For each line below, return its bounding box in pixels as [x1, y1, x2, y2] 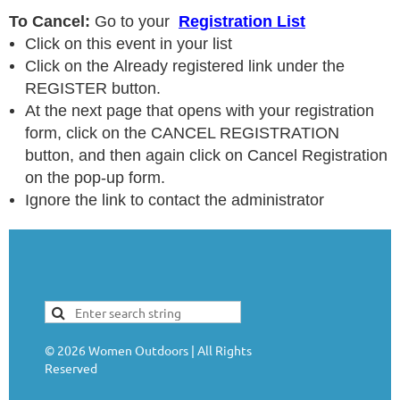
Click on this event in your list [25, 35, 232, 54]
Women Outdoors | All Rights [86, 342, 252, 359]
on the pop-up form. [25, 169, 165, 187]
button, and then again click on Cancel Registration [25, 146, 387, 165]
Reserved [45, 360, 105, 377]
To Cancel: [9, 12, 90, 31]
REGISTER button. [25, 79, 161, 98]
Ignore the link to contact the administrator [25, 191, 324, 210]
